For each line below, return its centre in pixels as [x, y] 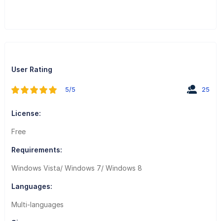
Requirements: [37, 149]
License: [26, 113]
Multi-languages [37, 204]
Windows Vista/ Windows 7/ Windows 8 [76, 168]
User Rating [32, 69]
